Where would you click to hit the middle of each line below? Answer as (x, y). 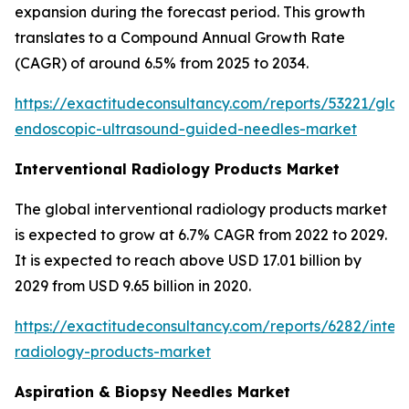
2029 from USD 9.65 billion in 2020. (133, 286)
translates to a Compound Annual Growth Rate (180, 37)
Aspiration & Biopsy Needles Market (152, 392)
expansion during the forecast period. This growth (190, 12)
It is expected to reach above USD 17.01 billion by (188, 260)
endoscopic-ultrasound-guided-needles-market (186, 129)
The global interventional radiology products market (201, 209)
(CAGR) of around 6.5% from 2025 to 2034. (162, 63)
